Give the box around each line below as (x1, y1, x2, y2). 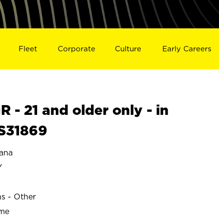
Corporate (57, 44, 95, 53)
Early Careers (162, 44, 212, 53)
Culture (115, 44, 142, 53)
